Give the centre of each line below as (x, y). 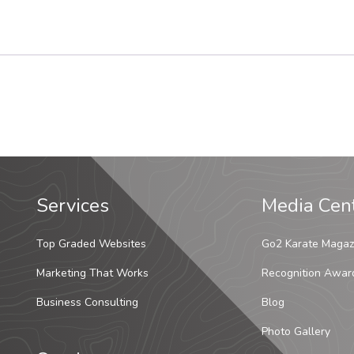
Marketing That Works (92, 273)
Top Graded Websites (91, 244)
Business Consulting (87, 303)
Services (73, 206)
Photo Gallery (296, 332)
